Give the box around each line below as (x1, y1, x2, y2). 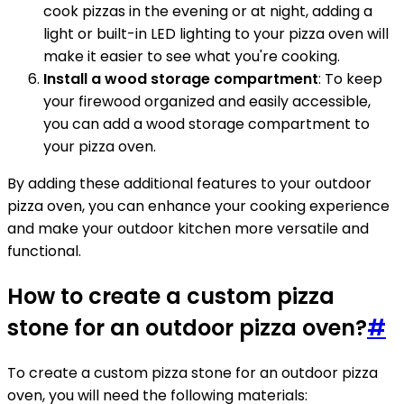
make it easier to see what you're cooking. (43, 46, 340, 68)
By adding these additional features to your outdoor (7, 173, 372, 195)
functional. (7, 241, 81, 262)
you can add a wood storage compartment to (43, 114, 370, 135)
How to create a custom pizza (7, 281, 335, 312)
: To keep (318, 69, 382, 90)
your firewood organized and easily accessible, (43, 91, 371, 113)
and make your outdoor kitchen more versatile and (7, 218, 369, 240)
